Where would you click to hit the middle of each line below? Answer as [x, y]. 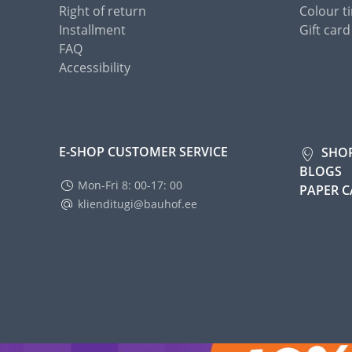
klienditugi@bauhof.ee [137, 204]
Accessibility [95, 68]
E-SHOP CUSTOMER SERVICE [143, 152]
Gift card [325, 30]
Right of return [103, 11]
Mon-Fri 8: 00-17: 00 [130, 185]
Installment [92, 30]
